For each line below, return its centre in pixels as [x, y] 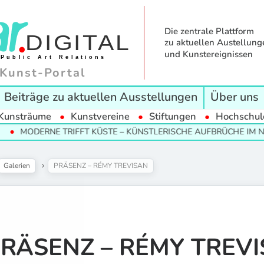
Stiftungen [173, 116]
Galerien [17, 165]
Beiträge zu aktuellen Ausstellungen [100, 97]
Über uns [234, 97]
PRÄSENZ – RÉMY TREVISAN [101, 165]
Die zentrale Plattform [209, 31]
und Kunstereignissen [208, 55]
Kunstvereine [100, 116]
